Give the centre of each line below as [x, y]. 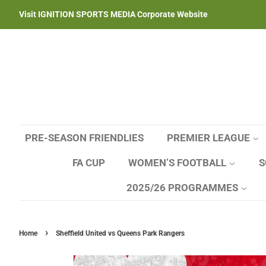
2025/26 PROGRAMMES [183, 188]
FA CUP [89, 163]
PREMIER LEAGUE [210, 138]
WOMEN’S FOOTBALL [178, 163]
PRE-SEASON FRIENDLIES [84, 138]
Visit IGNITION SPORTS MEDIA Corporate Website [113, 14]
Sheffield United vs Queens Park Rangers [120, 233]
